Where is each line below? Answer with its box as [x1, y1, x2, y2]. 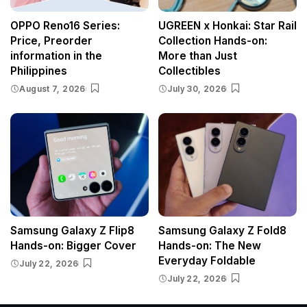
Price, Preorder [10, 34, 93, 47]
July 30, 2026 [167, 83, 227, 94]
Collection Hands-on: [158, 34, 267, 47]
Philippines [10, 64, 67, 77]
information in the [10, 49, 102, 62]
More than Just [158, 49, 237, 62]
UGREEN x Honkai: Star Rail [158, 19, 297, 32]
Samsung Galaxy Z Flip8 [10, 224, 134, 238]
